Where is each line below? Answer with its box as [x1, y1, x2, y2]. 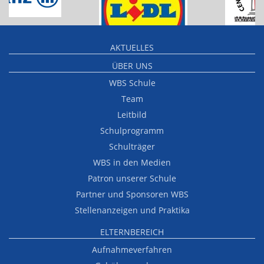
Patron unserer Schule [88, 173, 176, 184]
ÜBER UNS [111, 60, 153, 71]
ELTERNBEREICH [100, 226, 164, 238]
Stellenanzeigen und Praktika [74, 204, 190, 216]
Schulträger [109, 141, 155, 153]
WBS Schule [108, 77, 156, 89]
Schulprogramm [100, 125, 164, 137]
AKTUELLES [110, 41, 154, 53]
